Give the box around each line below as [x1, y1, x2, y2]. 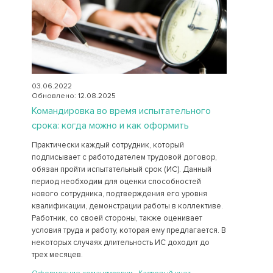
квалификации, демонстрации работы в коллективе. [31, 201, 223, 211]
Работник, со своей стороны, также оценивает [31, 213, 202, 224]
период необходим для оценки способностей [31, 177, 201, 187]
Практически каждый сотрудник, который [31, 140, 184, 151]
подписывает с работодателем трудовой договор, [31, 152, 217, 163]
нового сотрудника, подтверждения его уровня [31, 189, 207, 199]
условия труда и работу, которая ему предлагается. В [31, 225, 226, 236]
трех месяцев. [31, 250, 83, 260]
